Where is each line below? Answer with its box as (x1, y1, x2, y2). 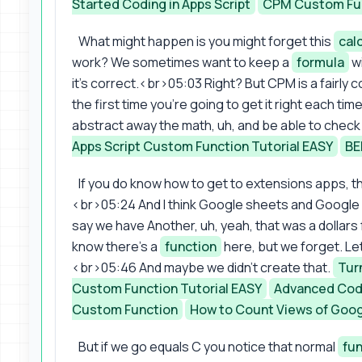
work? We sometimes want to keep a (72, 53, 292, 71)
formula (297, 53, 344, 71)
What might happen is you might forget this (78, 32, 334, 50)
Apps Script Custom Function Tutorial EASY (72, 137, 333, 155)
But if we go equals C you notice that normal (78, 337, 338, 356)
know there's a (72, 237, 160, 255)
